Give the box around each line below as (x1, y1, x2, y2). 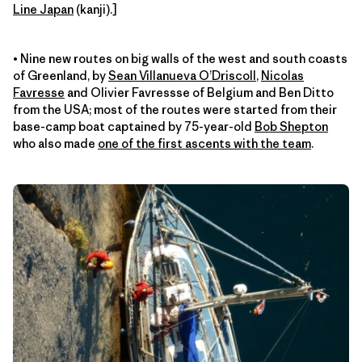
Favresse (13, 84, 65, 100)
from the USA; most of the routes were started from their (13, 101, 337, 117)
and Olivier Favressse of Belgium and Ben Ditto (65, 84, 334, 100)
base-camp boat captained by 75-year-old (13, 118, 255, 134)
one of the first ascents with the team (98, 135, 311, 151)
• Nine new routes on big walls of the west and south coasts (13, 50, 347, 66)
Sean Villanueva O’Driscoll (108, 67, 256, 83)
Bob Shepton (255, 118, 328, 134)
